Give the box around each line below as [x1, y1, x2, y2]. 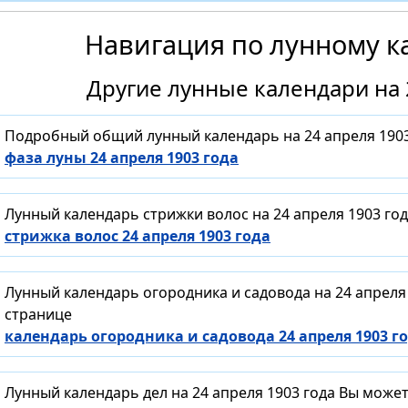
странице [5, 304, 72, 325]
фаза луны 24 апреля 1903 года [5, 148, 239, 168]
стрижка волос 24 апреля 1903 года [5, 226, 270, 247]
